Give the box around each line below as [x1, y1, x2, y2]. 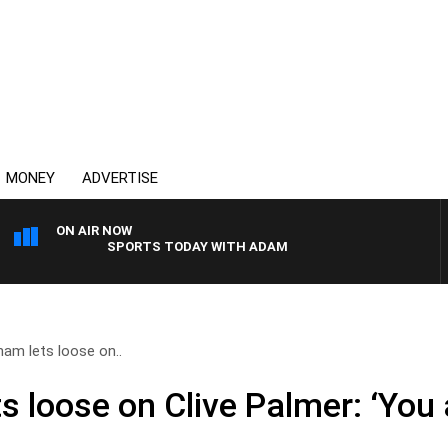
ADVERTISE [82, 169, 158, 187]
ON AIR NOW [56, 223, 132, 238]
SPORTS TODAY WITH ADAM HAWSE [73, 239, 305, 254]
